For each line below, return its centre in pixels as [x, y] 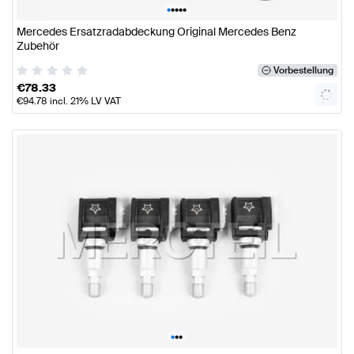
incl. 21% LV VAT [84, 101]
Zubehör [38, 46]
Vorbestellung [303, 70]
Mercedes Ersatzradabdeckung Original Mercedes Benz [156, 32]
